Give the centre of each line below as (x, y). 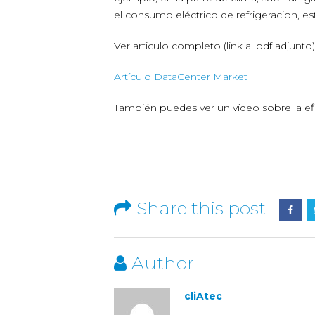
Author (163, 263)
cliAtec (203, 296)
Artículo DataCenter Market (181, 77)
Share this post (201, 208)
